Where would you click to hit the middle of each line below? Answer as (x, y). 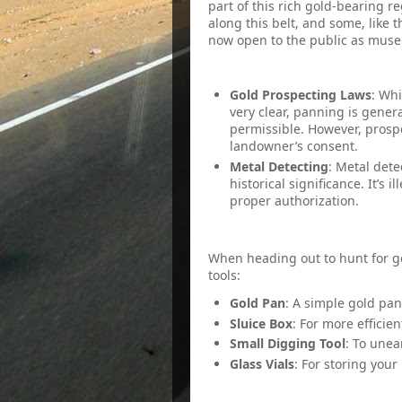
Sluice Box (261, 323)
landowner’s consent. (294, 146)
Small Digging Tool (288, 343)
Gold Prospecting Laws (301, 95)
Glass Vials (262, 363)
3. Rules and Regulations (280, 67)
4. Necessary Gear (260, 231)
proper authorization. (294, 200)
